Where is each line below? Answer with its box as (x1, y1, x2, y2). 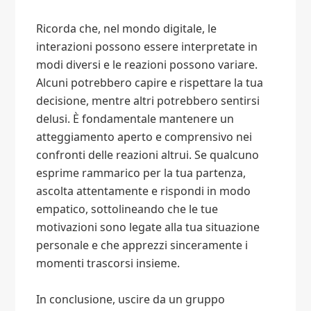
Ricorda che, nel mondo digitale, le (36, 21, 217, 37)
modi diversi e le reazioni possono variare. (36, 57, 258, 73)
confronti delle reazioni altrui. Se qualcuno (36, 147, 260, 163)
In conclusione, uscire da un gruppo (36, 292, 226, 308)
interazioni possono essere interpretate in (36, 39, 258, 55)
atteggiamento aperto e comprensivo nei (36, 129, 253, 145)
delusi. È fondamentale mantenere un (36, 111, 235, 127)
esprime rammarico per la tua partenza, (36, 165, 246, 181)
